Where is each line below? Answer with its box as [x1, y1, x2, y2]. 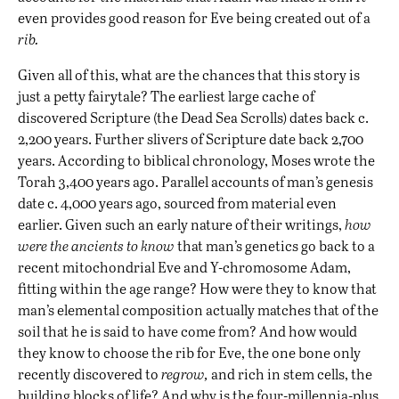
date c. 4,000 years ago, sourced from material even [18, 193, 337, 213]
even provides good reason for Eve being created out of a [18, 8, 370, 28]
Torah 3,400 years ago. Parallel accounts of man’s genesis [18, 172, 373, 191]
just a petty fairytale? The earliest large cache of [18, 86, 314, 106]
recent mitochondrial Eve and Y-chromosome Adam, [18, 257, 351, 277]
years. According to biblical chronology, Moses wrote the [18, 151, 375, 170]
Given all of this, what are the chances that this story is [18, 65, 360, 85]
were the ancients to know [18, 236, 175, 256]
